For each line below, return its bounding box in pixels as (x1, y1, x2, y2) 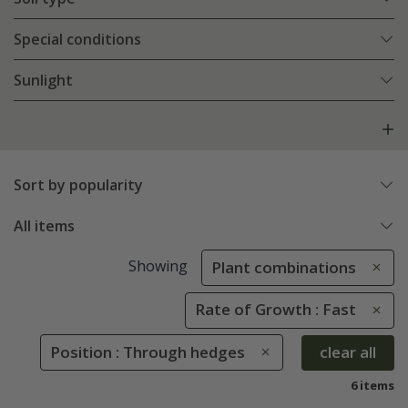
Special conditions (14, 29, 141, 50)
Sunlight (14, 70, 73, 91)
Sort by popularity (14, 175, 143, 196)
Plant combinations (211, 257, 356, 279)
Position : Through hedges (50, 341, 245, 362)
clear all (320, 342, 376, 363)
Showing (127, 256, 188, 277)
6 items (351, 376, 394, 393)
